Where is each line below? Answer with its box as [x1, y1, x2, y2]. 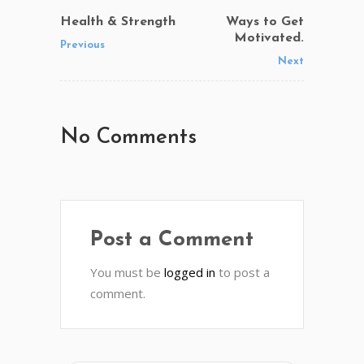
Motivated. [234, 31, 304, 45]
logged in [164, 263, 215, 280]
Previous [60, 39, 105, 50]
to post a [215, 263, 270, 280]
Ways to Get [226, 15, 304, 28]
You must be [90, 263, 164, 280]
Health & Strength [60, 15, 175, 28]
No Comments [60, 126, 197, 149]
